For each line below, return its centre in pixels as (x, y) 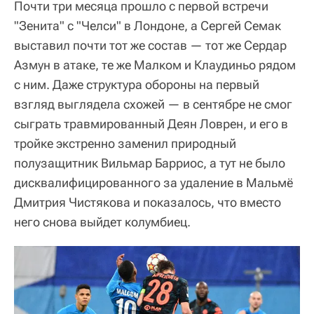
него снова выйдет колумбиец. (102, 222)
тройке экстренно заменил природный (125, 143)
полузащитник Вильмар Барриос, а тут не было (150, 163)
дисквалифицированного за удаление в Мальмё (153, 183)
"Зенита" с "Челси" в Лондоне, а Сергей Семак (148, 26)
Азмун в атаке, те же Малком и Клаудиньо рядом (155, 65)
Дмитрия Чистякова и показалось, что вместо (148, 202)
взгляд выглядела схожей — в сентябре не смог (153, 104)
